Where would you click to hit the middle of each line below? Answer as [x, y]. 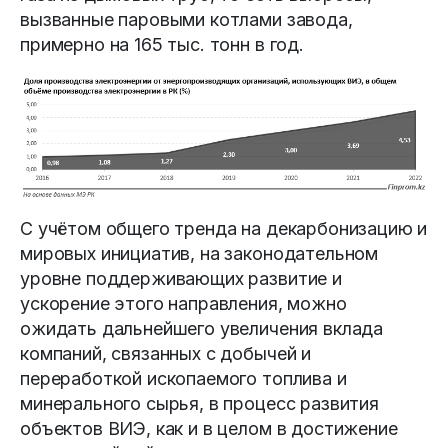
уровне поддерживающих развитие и [181, 279]
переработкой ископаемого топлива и [183, 379]
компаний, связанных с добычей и [166, 354]
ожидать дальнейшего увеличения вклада [202, 329]
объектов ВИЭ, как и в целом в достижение [209, 429]
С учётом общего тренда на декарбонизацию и [224, 229]
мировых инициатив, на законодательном [199, 254]
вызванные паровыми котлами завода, [186, 19]
